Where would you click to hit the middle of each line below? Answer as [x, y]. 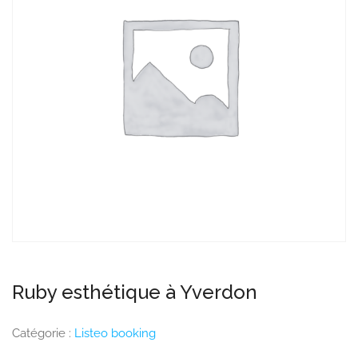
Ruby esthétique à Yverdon [135, 292]
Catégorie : [43, 333]
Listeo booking [115, 333]
